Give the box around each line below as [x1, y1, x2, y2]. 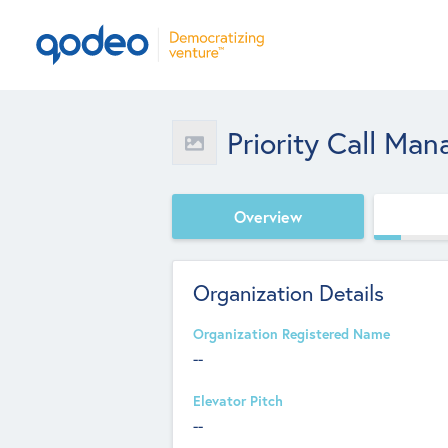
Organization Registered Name [193, 325, 390, 343]
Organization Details [193, 279, 384, 307]
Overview [234, 205, 302, 227]
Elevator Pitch [193, 392, 283, 410]
